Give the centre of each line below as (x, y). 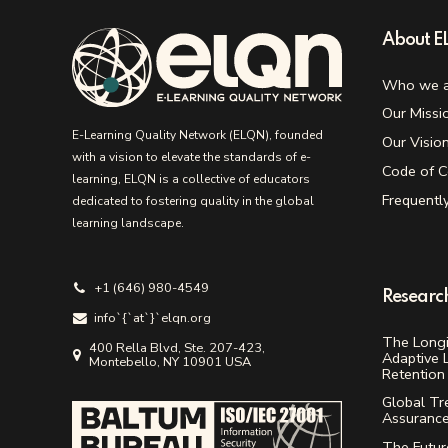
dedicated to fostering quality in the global (193, 201)
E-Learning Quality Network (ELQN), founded (197, 135)
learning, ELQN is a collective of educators (191, 179)
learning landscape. (128, 223)
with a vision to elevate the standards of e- (191, 157)
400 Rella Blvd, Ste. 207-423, (177, 348)
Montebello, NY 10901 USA (170, 362)
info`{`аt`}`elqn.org (152, 318)
